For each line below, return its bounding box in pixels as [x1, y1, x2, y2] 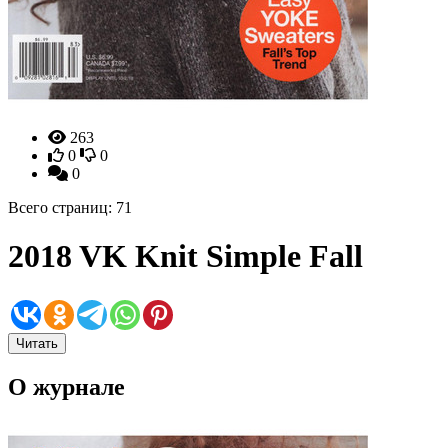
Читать [16, 335, 58, 351]
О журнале [8, 373, 125, 400]
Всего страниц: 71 [8, 199, 132, 216]
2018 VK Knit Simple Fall [8, 238, 363, 275]
